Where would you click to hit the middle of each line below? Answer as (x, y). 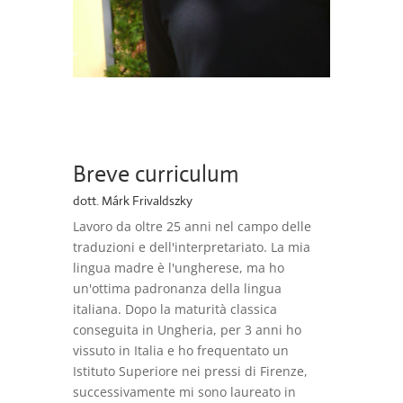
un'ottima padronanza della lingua (177, 289)
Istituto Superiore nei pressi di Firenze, (190, 372)
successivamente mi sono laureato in (184, 392)
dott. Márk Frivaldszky (132, 201)
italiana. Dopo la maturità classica (175, 309)
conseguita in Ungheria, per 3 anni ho (187, 330)
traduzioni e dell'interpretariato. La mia (191, 247)
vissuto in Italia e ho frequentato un (180, 351)
